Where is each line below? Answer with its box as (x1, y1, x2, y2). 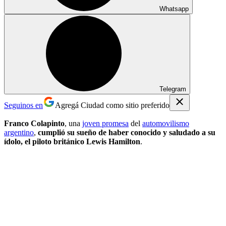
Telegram (159, 85, 186, 93)
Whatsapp (159, 5, 189, 13)
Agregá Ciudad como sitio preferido (55, 100, 169, 109)
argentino (4, 128, 34, 137)
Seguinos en (4, 100, 43, 109)
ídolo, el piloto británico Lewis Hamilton (4, 137, 140, 146)
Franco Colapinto (4, 119, 65, 128)
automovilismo (142, 119, 189, 128)
